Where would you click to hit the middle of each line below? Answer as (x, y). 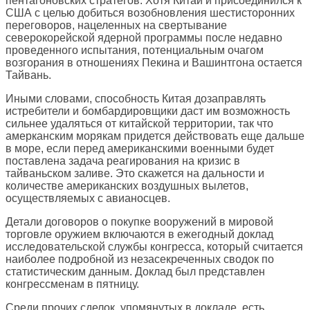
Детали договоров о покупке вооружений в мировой (139, 222)
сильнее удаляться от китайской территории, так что (139, 124)
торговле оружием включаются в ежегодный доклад (139, 235)
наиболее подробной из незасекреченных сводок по (140, 259)
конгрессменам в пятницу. (72, 284)
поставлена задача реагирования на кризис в (123, 161)
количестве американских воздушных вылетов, (127, 186)
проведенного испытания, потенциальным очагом (135, 51)
